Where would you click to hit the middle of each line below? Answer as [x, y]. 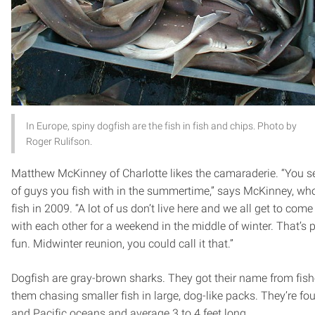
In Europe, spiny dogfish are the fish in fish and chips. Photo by [161, 126]
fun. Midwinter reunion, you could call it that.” [122, 243]
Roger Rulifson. [59, 141]
